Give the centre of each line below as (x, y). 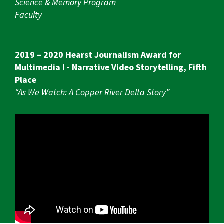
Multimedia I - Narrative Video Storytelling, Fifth (111, 68)
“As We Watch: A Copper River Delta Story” (92, 93)
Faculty (28, 15)
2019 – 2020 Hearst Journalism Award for (98, 55)
